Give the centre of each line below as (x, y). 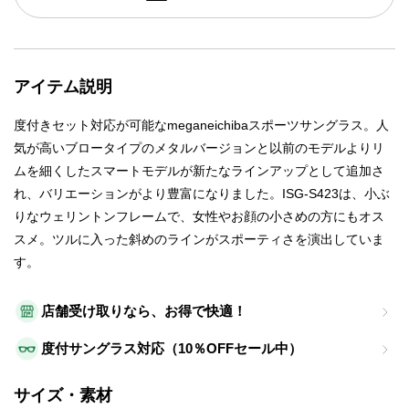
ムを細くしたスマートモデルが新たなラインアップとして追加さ (199, 171)
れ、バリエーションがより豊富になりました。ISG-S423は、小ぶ (202, 194)
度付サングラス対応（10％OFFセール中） (172, 349)
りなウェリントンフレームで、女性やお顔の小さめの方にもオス (199, 217)
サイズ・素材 (63, 396)
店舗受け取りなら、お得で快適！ (144, 311)
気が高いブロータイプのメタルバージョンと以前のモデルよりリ (199, 148)
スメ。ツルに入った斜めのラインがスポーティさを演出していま (199, 240)
